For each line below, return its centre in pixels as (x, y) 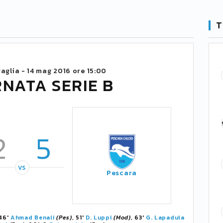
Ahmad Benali (33, 218)
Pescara (122, 173)
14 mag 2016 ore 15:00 (67, 71)
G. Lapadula (165, 218)
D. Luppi (99, 218)
